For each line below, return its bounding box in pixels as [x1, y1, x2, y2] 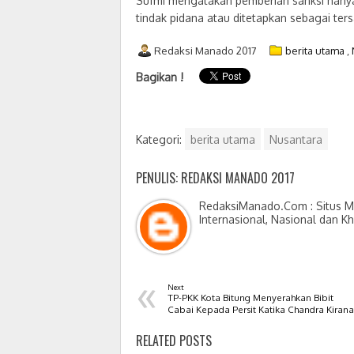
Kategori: [136, 132, 185, 146]
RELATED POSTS [136, 331, 212, 351]
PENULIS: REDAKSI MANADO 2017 [136, 168, 295, 188]
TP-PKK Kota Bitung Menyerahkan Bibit [168, 292, 333, 304]
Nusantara [269, 132, 322, 146]
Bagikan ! [136, 70, 183, 85]
